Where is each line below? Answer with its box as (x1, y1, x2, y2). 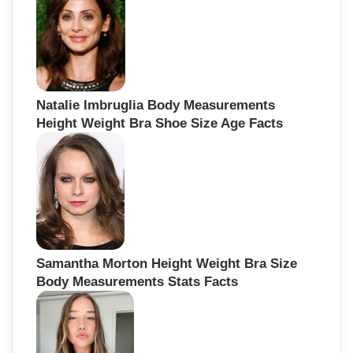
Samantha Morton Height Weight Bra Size (36, 256, 297, 272)
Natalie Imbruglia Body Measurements (36, 97, 275, 113)
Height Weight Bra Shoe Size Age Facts (36, 115, 283, 131)
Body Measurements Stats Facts (36, 274, 238, 290)
